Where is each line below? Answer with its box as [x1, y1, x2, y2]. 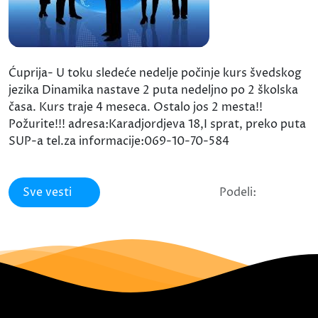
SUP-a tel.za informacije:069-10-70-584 [9, 133, 229, 149]
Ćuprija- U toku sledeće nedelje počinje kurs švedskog [9, 65, 302, 81]
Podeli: [219, 184, 256, 200]
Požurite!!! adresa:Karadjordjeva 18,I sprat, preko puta [9, 116, 306, 132]
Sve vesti [23, 184, 72, 200]
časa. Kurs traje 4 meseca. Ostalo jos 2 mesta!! [9, 99, 263, 115]
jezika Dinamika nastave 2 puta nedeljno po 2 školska [9, 82, 298, 98]
